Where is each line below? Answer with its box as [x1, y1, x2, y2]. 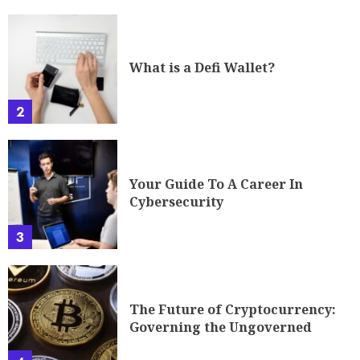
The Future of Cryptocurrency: [129, 300, 336, 318]
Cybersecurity [129, 192, 223, 211]
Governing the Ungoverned [129, 317, 312, 336]
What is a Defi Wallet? [129, 58, 275, 76]
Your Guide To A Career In [129, 174, 303, 193]
